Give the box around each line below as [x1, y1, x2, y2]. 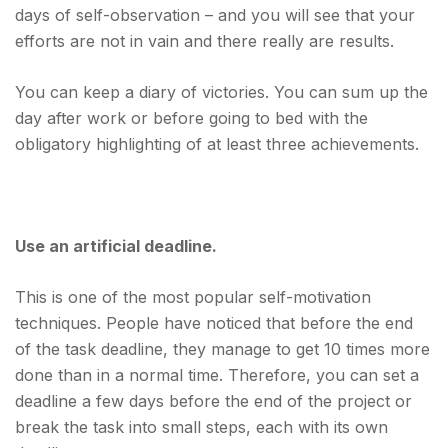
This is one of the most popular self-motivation [15, 287, 371, 307]
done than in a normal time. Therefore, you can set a [15, 365, 419, 385]
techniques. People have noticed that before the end [15, 313, 413, 333]
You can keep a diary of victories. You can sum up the [15, 82, 428, 102]
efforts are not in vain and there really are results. [15, 31, 394, 51]
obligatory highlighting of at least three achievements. [15, 134, 419, 154]
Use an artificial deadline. [15, 236, 217, 256]
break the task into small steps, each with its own [15, 417, 388, 437]
